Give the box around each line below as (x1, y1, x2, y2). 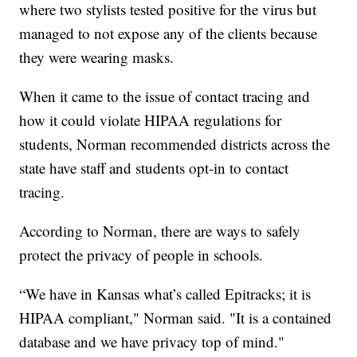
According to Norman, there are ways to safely (19, 220, 301, 241)
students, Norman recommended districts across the (19, 133, 331, 154)
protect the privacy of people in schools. (19, 244, 264, 265)
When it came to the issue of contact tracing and (19, 85, 311, 106)
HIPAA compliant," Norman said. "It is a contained (19, 307, 332, 328)
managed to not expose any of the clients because (19, 22, 318, 43)
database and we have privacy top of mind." (19, 331, 285, 351)
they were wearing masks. (19, 46, 175, 67)
